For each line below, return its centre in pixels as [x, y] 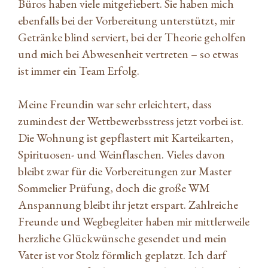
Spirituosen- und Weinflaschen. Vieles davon [121, 154]
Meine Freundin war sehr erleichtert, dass [115, 104]
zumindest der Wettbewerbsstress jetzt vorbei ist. [131, 121]
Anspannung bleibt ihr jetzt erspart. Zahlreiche [128, 204]
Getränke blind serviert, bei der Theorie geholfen [132, 37]
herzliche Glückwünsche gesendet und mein [122, 238]
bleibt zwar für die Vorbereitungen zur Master [125, 171]
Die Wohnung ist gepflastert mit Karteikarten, [126, 137]
